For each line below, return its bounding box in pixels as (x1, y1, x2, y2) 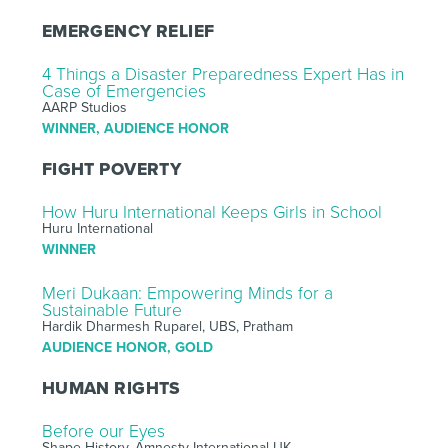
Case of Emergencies (41, 80, 206, 102)
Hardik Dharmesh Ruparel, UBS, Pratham (41, 317, 293, 335)
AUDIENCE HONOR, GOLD (41, 338, 213, 356)
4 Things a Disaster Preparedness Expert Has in (41, 63, 404, 85)
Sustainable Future (41, 299, 182, 321)
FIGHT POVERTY (41, 158, 182, 180)
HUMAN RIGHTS (41, 377, 181, 399)
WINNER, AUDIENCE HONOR (41, 119, 229, 137)
